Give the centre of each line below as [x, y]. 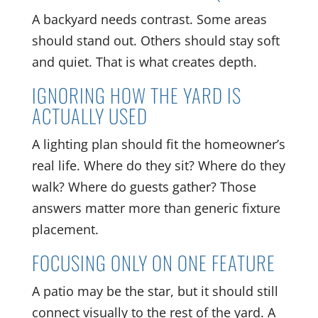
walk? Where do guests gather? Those [144, 187]
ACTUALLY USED [89, 116]
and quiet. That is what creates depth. [144, 62]
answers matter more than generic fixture [156, 208]
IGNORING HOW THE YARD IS [136, 95]
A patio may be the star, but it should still [155, 291]
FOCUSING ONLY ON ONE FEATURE [153, 263]
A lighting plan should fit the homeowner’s [158, 144]
